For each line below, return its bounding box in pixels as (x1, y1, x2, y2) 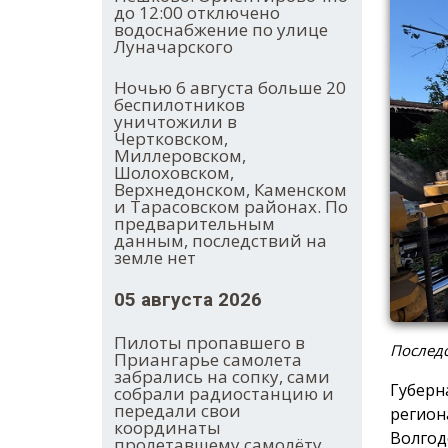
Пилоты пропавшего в (114, 331, 305, 355)
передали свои (114, 399, 241, 423)
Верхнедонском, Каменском (114, 178, 347, 202)
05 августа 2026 (114, 288, 262, 312)
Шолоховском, (114, 161, 234, 185)
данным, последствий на (114, 229, 327, 253)
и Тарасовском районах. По (114, 195, 348, 219)
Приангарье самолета (114, 348, 302, 372)
